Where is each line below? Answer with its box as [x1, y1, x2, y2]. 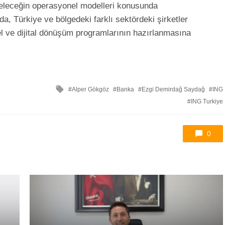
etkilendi [64, 92, 97, 102]
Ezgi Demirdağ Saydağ [142, 86, 205, 93]
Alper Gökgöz [72, 86, 109, 93]
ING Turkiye [191, 98, 223, 105]
